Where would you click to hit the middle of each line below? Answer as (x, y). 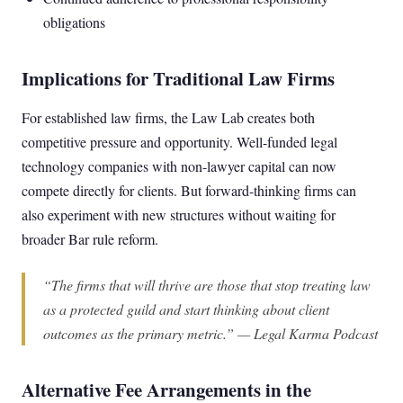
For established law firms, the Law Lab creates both (168, 117)
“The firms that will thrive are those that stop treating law (207, 285)
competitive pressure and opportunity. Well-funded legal (179, 142)
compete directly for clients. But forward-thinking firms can (189, 190)
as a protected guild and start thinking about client (186, 309)
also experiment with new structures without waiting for (179, 215)
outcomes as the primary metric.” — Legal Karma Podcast (210, 333)
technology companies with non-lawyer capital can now (179, 166)
